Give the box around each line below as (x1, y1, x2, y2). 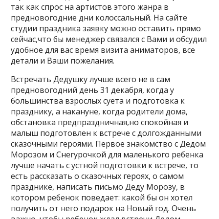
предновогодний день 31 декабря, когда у (11, 84, 175, 95)
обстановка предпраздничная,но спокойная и (11, 116, 189, 128)
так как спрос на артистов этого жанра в (11, 1, 169, 12)
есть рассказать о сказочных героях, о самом (11, 170, 184, 181)
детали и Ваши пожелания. (11, 55, 115, 66)
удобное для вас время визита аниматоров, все (11, 44, 196, 55)
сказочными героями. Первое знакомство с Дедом (11, 138, 206, 149)
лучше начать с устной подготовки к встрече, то (11, 159, 199, 171)
